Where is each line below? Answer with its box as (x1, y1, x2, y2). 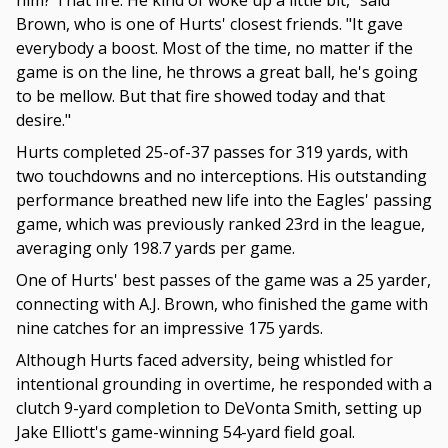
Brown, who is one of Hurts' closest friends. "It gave (16, 13, 403, 36)
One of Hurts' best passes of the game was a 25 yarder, (16, 269, 431, 292)
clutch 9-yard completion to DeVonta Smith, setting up (16, 397, 422, 420)
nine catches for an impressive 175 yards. (16, 317, 323, 340)
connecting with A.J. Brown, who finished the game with (16, 293, 428, 316)
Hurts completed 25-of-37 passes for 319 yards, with (16, 141, 408, 164)
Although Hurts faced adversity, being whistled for (16, 349, 393, 372)
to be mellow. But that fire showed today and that (16, 85, 385, 108)
